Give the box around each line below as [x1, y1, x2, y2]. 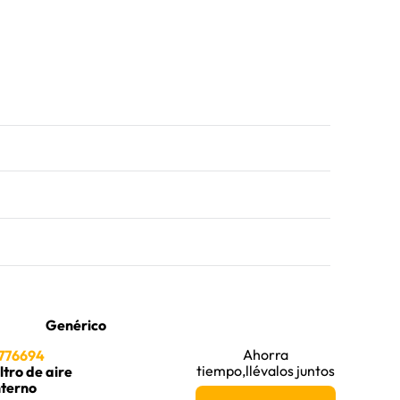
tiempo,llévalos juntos [196, 362, 336, 379]
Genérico [46, 316, 107, 334]
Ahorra [243, 346, 289, 363]
